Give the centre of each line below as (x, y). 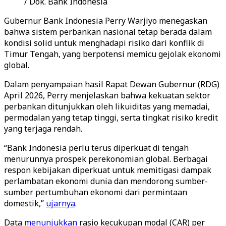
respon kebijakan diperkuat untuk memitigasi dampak (108, 170)
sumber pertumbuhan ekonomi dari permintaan (96, 192)
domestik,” (25, 203)
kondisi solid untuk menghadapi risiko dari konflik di (104, 43)
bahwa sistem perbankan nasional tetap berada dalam (108, 32)
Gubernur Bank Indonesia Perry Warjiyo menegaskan (106, 21)
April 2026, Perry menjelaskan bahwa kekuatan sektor (107, 95)
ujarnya (61, 203)
